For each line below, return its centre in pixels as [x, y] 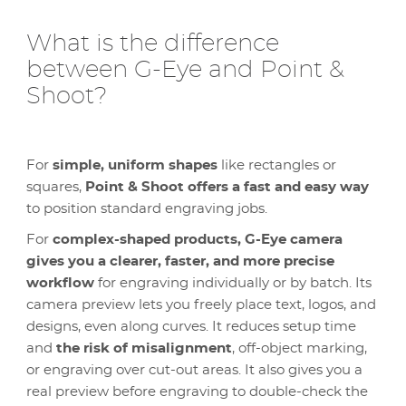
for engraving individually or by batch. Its [233, 283]
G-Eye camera [294, 240]
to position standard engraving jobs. [147, 209]
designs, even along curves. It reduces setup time [191, 327]
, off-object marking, [300, 348]
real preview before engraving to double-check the [197, 392]
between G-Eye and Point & [185, 70]
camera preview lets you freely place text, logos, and [201, 305]
